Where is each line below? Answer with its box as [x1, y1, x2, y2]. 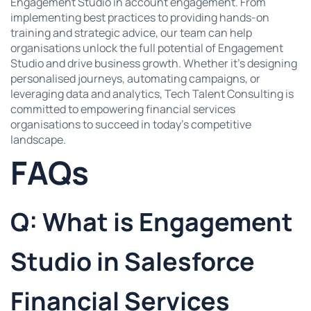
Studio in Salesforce [10, 244, 255, 278]
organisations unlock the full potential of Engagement [10, 40, 283, 56]
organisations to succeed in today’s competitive [10, 117, 251, 133]
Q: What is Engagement [10, 204, 293, 239]
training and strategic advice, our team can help [10, 25, 252, 41]
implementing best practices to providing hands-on [10, 10, 269, 26]
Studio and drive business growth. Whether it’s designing [10, 56, 297, 72]
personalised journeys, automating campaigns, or [10, 71, 260, 87]
